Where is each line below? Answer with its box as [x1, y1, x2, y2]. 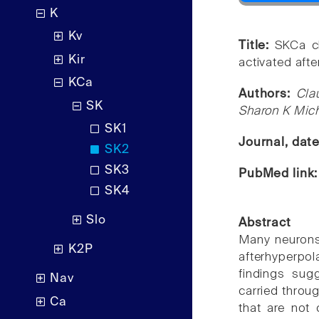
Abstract [239, 216, 291, 229]
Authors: [239, 88, 296, 100]
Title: [239, 39, 275, 52]
